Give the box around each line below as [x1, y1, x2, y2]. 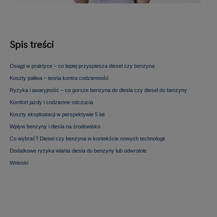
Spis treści [10, 39, 54, 51]
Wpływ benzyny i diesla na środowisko [10, 124, 100, 130]
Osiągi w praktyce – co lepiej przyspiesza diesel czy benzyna [10, 63, 155, 69]
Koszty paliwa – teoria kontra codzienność [10, 75, 109, 81]
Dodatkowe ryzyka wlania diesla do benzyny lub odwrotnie [10, 148, 147, 154]
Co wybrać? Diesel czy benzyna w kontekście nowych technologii [10, 136, 165, 142]
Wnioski [10, 160, 28, 166]
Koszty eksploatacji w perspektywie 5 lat [10, 111, 105, 118]
